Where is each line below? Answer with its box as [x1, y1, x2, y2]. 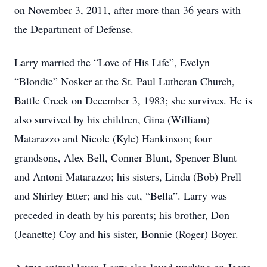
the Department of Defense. [14, 21, 133, 36]
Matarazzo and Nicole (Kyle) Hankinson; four [14, 131, 212, 145]
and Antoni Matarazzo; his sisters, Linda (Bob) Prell [14, 169, 241, 184]
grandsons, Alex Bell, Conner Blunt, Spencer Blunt [14, 150, 237, 164]
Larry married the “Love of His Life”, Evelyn [14, 55, 210, 69]
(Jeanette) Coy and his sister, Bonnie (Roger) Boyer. [14, 226, 238, 241]
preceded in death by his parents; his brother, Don [14, 207, 229, 222]
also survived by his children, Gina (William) [14, 112, 210, 126]
